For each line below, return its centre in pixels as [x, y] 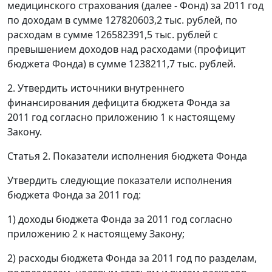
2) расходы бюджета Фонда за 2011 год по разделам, [132, 258]
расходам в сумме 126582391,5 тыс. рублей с [113, 35]
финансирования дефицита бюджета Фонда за [119, 103]
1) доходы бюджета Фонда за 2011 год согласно [120, 219]
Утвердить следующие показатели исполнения [120, 181]
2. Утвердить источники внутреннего [96, 88]
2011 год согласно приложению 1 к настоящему [121, 117]
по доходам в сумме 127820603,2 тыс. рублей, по [122, 20]
